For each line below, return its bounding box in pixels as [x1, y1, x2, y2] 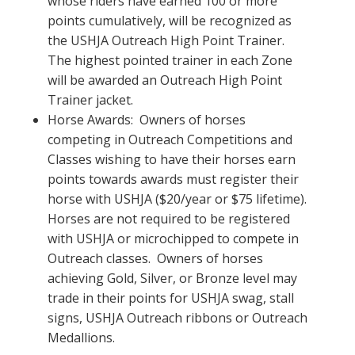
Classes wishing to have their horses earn [48, 151, 296, 169]
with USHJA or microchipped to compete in [48, 230, 299, 248]
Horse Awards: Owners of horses [48, 111, 246, 129]
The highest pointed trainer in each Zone [48, 52, 292, 70]
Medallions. [48, 329, 118, 347]
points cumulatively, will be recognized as [48, 12, 292, 30]
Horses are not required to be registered [48, 210, 290, 228]
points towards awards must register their [48, 170, 299, 189]
